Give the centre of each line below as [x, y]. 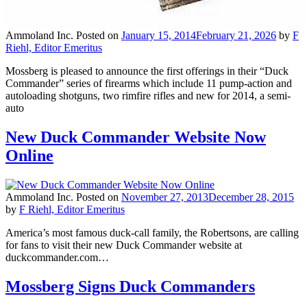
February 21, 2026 [236, 35]
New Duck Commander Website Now [136, 137]
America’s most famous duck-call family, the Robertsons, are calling [152, 232]
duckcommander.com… [57, 257]
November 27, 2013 [165, 197]
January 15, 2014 [159, 35]
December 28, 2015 [251, 197]
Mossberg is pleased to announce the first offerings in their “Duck [147, 71]
